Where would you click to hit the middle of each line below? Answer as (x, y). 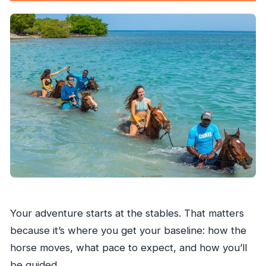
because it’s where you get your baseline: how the (128, 230)
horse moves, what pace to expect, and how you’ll (128, 247)
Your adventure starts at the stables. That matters (127, 213)
